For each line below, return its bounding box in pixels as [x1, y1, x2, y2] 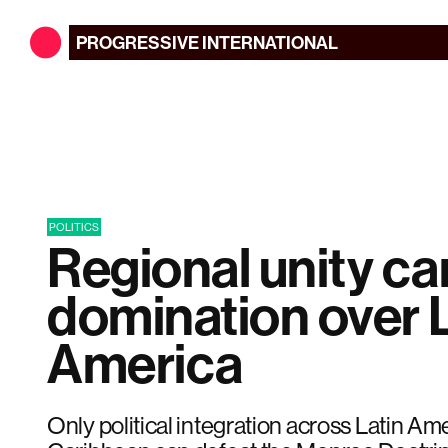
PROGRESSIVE [76, 30, 200, 54]
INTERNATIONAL [201, 30, 338, 54]
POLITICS [49, 219, 99, 234]
